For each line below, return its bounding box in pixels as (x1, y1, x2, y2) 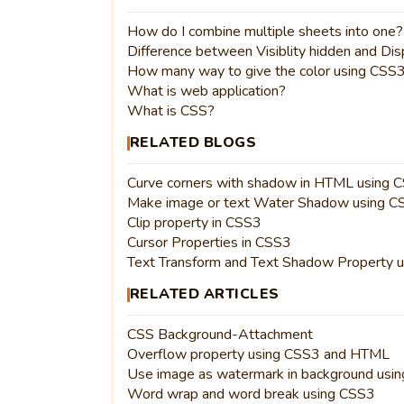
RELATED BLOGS (129, 133, 257, 152)
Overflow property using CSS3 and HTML (126, 344, 390, 364)
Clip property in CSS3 (126, 213, 262, 233)
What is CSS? (126, 101, 215, 121)
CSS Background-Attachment (126, 325, 313, 344)
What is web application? (126, 81, 286, 101)
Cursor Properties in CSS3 (126, 233, 291, 252)
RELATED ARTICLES (129, 284, 280, 304)
